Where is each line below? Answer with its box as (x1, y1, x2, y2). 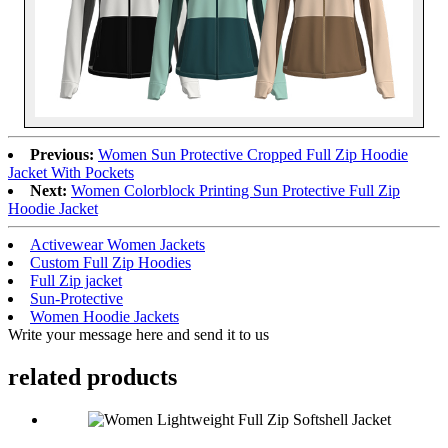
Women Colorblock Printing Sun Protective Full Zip (71, 181, 400, 199)
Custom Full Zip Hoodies (30, 253, 191, 271)
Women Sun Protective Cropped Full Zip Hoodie (98, 145, 408, 163)
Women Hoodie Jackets (30, 307, 179, 325)
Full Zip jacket (30, 271, 122, 289)
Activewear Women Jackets (30, 235, 205, 253)
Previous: (30, 145, 94, 163)
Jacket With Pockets (8, 163, 134, 181)
